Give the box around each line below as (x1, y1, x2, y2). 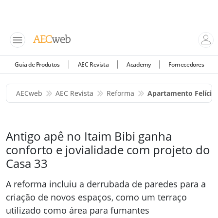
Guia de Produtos (15, 60, 60, 69)
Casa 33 (6, 155, 48, 171)
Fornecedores (168, 60, 204, 69)
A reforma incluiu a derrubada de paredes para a (6, 178, 206, 190)
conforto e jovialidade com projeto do (6, 142, 210, 158)
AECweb (16, 89, 42, 98)
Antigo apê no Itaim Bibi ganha (6, 128, 172, 144)
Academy (127, 60, 151, 69)
